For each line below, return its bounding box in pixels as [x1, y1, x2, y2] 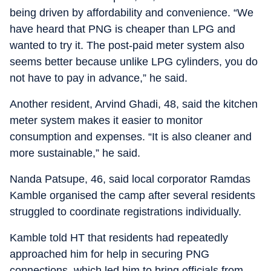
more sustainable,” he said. [10, 147, 140, 159]
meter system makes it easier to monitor [10, 114, 203, 126]
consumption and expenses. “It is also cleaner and [10, 131, 252, 143]
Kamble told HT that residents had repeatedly [10, 232, 228, 244]
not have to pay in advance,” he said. [10, 72, 188, 84]
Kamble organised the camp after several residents [10, 189, 255, 201]
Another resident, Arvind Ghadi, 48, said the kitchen [10, 98, 258, 110]
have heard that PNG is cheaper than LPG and [10, 23, 235, 35]
